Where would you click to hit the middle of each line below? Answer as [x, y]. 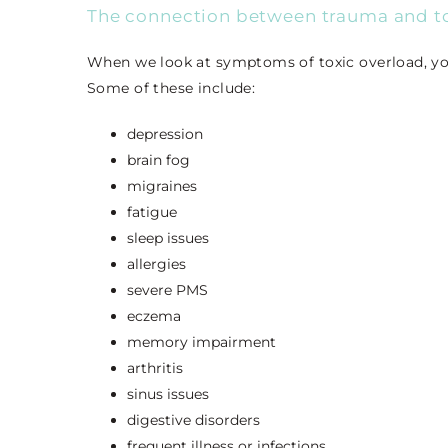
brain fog [158, 160]
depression [165, 134]
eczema [154, 316]
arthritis [155, 368]
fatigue [152, 212]
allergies [156, 264]
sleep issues [168, 238]
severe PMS [167, 290]
